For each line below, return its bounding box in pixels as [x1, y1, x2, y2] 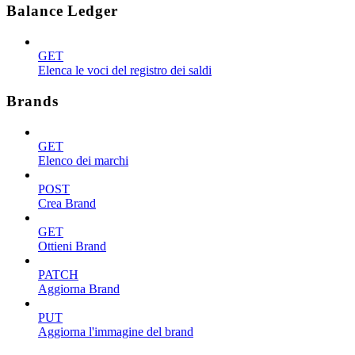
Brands [6, 92, 59, 109]
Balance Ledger [6, 2, 119, 20]
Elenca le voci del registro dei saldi [38, 63, 212, 78]
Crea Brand [38, 196, 96, 210]
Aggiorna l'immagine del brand [38, 324, 193, 338]
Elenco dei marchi [38, 153, 128, 167]
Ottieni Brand [38, 239, 106, 253]
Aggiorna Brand [38, 281, 120, 296]
